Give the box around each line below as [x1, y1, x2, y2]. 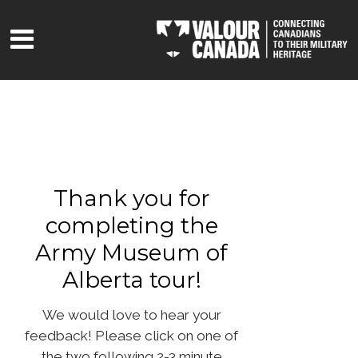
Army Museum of [35, 238, 229, 266]
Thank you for [53, 184, 210, 212]
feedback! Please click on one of [25, 327, 239, 344]
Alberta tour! [62, 265, 201, 293]
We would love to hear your [42, 306, 221, 323]
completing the [45, 211, 218, 239]
